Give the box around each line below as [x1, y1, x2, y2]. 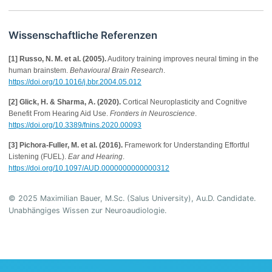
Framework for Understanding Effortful [123, 141, 250, 150]
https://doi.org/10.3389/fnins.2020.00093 [8, 121, 141, 130]
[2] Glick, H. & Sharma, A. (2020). [8, 98, 121, 107]
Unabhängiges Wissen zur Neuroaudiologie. [8, 206, 166, 216]
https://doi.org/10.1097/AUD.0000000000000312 [8, 164, 169, 173]
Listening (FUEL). [8, 152, 68, 161]
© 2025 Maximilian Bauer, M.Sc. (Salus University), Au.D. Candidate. [8, 194, 256, 203]
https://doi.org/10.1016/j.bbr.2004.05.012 [8, 78, 141, 87]
